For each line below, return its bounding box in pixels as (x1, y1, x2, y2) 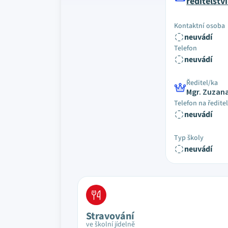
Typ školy (174, 133, 204, 143)
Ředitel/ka (186, 78, 218, 88)
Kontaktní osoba (174, 21, 225, 31)
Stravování (86, 209, 134, 223)
